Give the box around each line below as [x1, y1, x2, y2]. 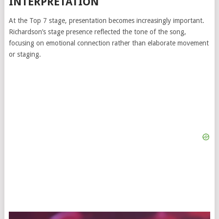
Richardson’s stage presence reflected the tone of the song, [8, 28, 186, 36]
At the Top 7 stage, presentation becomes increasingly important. [8, 17, 204, 25]
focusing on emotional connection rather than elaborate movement [8, 39, 209, 47]
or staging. [8, 50, 41, 59]
